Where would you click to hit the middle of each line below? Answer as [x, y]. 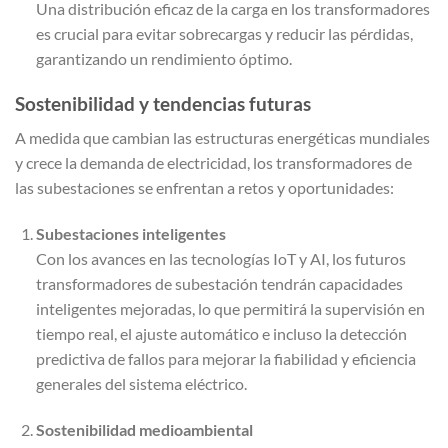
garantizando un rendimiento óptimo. [163, 58]
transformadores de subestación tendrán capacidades [219, 283]
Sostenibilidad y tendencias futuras [163, 103]
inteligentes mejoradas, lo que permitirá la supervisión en [230, 308]
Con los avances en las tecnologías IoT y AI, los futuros [220, 258]
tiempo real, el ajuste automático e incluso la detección [221, 333]
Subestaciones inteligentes [130, 233]
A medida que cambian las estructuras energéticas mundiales [222, 138]
